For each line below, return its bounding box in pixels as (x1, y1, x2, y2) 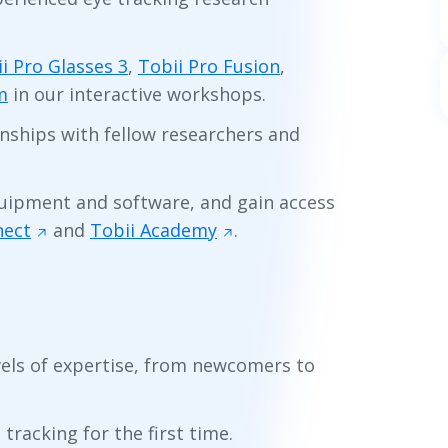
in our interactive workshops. (8, 81, 266, 106)
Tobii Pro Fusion (138, 53, 280, 78)
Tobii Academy (90, 217, 217, 242)
